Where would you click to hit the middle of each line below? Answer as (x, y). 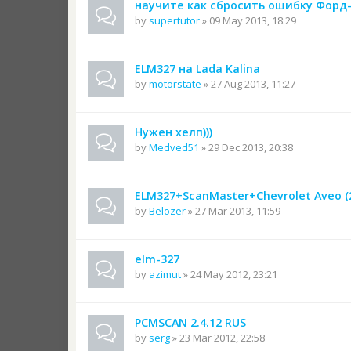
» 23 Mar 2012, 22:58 (217, 338)
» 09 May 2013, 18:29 (248, 20)
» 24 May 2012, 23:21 (229, 274)
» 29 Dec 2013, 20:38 (246, 147)
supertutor (174, 20)
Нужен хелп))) (174, 132)
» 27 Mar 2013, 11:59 (233, 211)
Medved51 (174, 147)
